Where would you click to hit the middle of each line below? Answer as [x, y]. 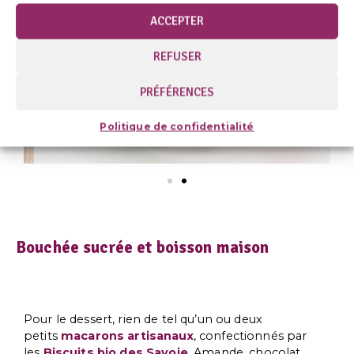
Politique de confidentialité [177, 126]
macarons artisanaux [127, 335]
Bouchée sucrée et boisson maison [143, 248]
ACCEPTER [177, 21]
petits [43, 335]
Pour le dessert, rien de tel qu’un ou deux [143, 319]
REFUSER [177, 56]
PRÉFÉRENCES [177, 92]
